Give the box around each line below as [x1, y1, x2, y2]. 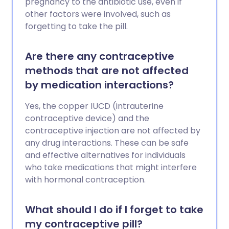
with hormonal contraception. [25, 174, 146, 186]
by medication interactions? [25, 78, 174, 92]
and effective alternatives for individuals [25, 149, 186, 161]
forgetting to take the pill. [25, 20, 128, 32]
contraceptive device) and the [25, 112, 149, 124]
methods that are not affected [25, 63, 189, 78]
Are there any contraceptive [25, 49, 174, 63]
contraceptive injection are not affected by [25, 125, 200, 136]
